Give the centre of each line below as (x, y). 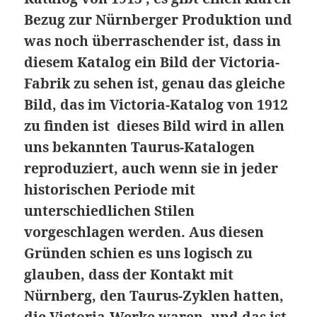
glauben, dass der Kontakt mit (129, 275)
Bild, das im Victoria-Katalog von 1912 (156, 105)
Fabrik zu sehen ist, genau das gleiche (155, 83)
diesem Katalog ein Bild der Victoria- (152, 62)
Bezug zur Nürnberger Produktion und (158, 20)
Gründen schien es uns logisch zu (139, 253)
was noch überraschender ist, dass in (153, 41)
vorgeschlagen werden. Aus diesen (144, 232)
